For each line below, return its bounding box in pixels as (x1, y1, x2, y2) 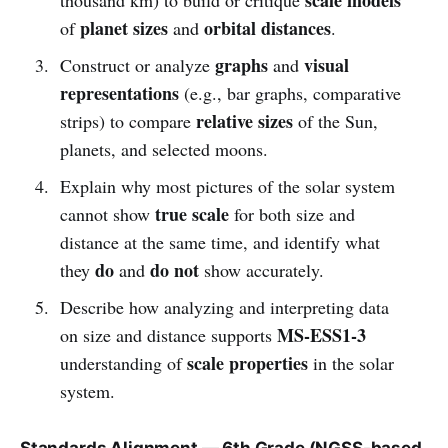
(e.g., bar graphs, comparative (178, 80, 401, 105)
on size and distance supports (59, 322, 277, 347)
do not (149, 256, 199, 283)
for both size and (228, 201, 355, 226)
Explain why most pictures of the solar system (59, 173, 395, 198)
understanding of (59, 350, 187, 375)
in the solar (307, 350, 394, 375)
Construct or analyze (59, 52, 215, 77)
